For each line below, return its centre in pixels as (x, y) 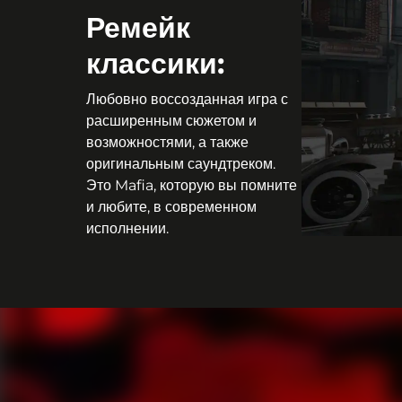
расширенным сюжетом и (171, 121)
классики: (155, 64)
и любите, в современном (171, 207)
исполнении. (127, 229)
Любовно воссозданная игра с (187, 100)
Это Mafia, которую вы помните (192, 186)
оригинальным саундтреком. (181, 164)
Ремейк (138, 28)
